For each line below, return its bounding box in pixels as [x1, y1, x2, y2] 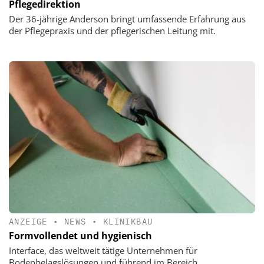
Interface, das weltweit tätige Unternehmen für [9, 245, 197, 257]
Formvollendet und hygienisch [9, 229, 152, 243]
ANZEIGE [9, 216, 48, 227]
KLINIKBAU [103, 216, 153, 227]
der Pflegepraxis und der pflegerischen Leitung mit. [9, 24, 216, 37]
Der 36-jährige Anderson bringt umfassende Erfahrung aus [9, 12, 246, 25]
